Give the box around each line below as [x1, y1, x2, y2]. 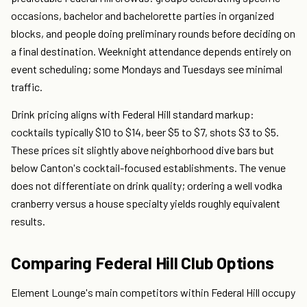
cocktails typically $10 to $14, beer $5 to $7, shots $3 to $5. [11, 125, 279, 139]
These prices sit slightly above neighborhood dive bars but [11, 143, 274, 157]
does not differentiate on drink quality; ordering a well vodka [11, 179, 282, 193]
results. [11, 214, 45, 228]
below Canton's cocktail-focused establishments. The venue [11, 161, 286, 175]
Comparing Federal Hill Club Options [11, 252, 274, 273]
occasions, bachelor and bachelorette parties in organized [11, 9, 274, 23]
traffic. [11, 80, 42, 94]
